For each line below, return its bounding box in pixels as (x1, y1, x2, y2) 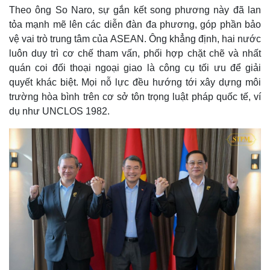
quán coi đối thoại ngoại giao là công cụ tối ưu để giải (9, 62, 261, 73)
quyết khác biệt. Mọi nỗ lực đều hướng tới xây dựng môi (9, 77, 261, 87)
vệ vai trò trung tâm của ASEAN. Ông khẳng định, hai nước (9, 33, 261, 44)
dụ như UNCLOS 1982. (9, 105, 110, 116)
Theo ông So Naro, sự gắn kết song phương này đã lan (9, 4, 261, 15)
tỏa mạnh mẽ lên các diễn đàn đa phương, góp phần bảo (9, 19, 261, 30)
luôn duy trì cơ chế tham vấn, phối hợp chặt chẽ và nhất (9, 48, 261, 58)
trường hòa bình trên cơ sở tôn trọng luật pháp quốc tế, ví (9, 91, 261, 102)
